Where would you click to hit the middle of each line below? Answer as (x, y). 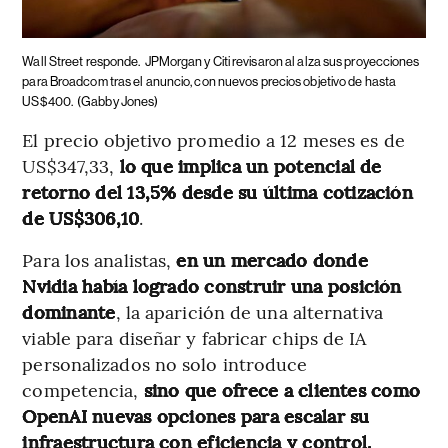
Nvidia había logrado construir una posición (212, 285)
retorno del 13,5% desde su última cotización (217, 191)
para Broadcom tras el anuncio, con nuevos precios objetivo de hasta (209, 81)
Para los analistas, (99, 259)
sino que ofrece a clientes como (282, 389)
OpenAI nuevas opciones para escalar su (196, 415)
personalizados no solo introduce (165, 363)
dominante (69, 311)
